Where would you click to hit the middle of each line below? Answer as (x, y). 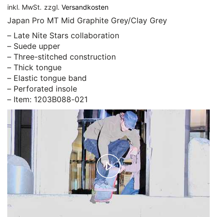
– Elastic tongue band (47, 78)
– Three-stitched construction (62, 57)
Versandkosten (85, 7)
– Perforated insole (42, 89)
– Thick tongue (34, 67)
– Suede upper (34, 46)
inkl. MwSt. (24, 7)
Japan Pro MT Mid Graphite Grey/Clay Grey (87, 20)
